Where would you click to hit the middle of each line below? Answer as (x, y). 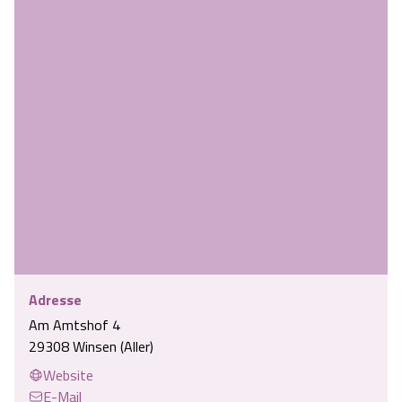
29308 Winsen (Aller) (91, 347)
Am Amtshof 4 (74, 325)
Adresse (55, 300)
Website (68, 376)
